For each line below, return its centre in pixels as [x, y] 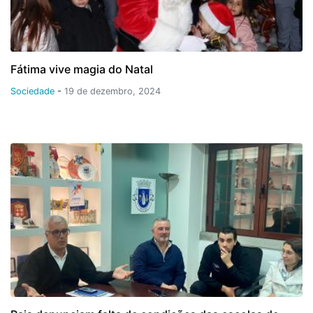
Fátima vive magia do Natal [82, 69]
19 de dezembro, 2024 [112, 91]
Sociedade [34, 91]
